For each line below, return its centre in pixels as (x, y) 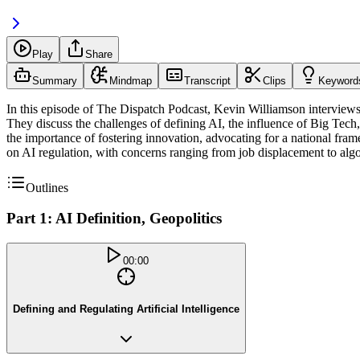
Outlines (47, 187)
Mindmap (131, 80)
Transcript (207, 80)
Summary (55, 80)
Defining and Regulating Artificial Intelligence (126, 309)
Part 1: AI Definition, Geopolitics (114, 219)
